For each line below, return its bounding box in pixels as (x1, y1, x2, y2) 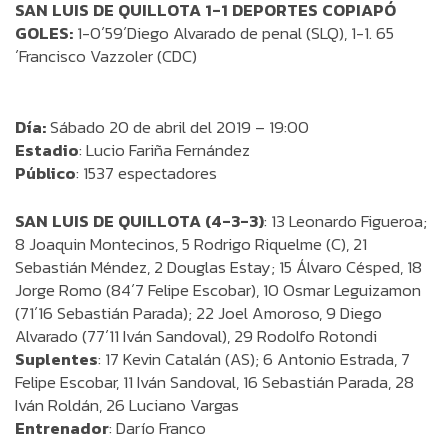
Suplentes (15, 346, 98, 372)
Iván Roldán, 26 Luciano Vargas (15, 392, 239, 418)
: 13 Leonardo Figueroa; (264, 208, 427, 234)
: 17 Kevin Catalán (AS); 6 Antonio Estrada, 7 (98, 346, 410, 372)
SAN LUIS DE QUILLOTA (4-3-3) (15, 208, 264, 234)
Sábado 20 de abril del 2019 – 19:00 (46, 114, 309, 140)
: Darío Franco (109, 415, 206, 441)
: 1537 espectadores (76, 160, 217, 186)
